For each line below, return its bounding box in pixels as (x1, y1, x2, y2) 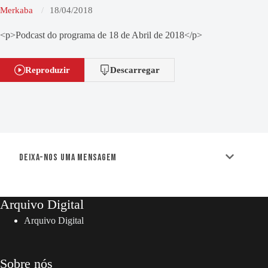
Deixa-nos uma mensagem (19, 152, 117, 163)
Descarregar (110, 64, 160, 75)
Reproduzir (25, 64, 70, 75)
